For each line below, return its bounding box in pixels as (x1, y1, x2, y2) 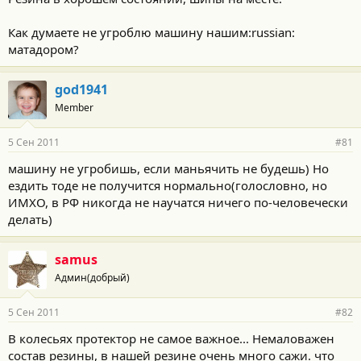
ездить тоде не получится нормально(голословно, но (8, 176, 327, 193)
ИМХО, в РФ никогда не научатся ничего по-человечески (8, 193, 348, 210)
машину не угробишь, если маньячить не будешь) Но (8, 160, 329, 176)
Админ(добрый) (55, 270, 130, 284)
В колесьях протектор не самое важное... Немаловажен (8, 330, 334, 346)
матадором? (8, 40, 79, 57)
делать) (8, 210, 52, 227)
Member (55, 100, 93, 114)
